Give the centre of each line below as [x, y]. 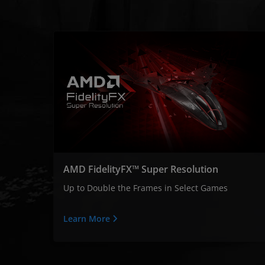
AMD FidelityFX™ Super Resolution [141, 169]
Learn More [88, 218]
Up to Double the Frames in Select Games [146, 188]
